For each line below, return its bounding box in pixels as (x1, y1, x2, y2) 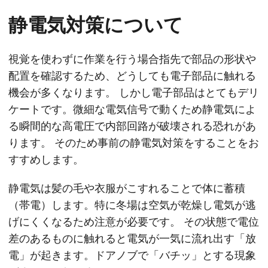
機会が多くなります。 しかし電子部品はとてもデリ (8, 86, 259, 99)
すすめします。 (8, 153, 84, 166)
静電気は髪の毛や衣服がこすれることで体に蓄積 (8, 182, 245, 195)
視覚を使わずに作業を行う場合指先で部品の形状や (8, 53, 256, 66)
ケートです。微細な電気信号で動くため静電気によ (8, 103, 256, 116)
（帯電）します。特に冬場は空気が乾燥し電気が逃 (8, 199, 256, 212)
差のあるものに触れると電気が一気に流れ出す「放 (8, 232, 256, 245)
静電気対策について (8, 13, 183, 37)
